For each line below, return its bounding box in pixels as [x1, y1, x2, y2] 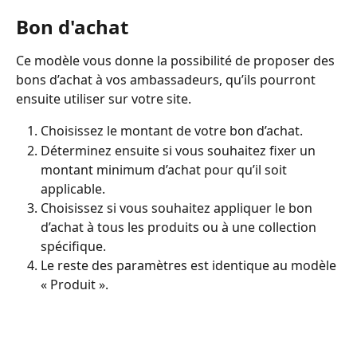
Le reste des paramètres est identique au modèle [41, 256, 339, 274]
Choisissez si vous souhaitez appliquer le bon [41, 198, 316, 217]
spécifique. [41, 237, 106, 255]
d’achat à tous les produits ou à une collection [41, 218, 320, 236]
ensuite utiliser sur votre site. [16, 90, 191, 108]
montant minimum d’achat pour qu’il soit [41, 160, 290, 178]
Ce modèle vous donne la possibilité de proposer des [16, 52, 338, 70]
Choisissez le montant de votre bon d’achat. [41, 122, 303, 140]
